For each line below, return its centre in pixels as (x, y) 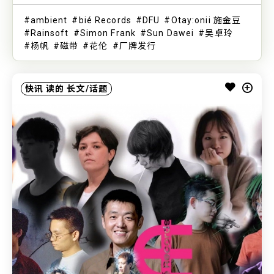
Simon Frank (108, 33)
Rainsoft (50, 33)
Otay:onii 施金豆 (206, 20)
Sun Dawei (171, 33)
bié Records (105, 20)
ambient (49, 20)
